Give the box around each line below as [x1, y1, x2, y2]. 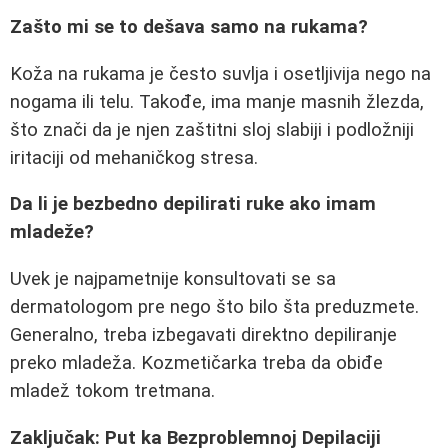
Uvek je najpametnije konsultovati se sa [10, 267, 336, 290]
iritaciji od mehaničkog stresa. [10, 146, 258, 169]
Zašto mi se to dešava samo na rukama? [10, 15, 368, 38]
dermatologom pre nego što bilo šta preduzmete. [10, 295, 419, 318]
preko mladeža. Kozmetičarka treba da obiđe [10, 351, 383, 374]
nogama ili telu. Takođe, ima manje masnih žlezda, [10, 90, 424, 113]
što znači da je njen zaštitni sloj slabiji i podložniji [10, 118, 414, 141]
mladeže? [10, 221, 94, 244]
